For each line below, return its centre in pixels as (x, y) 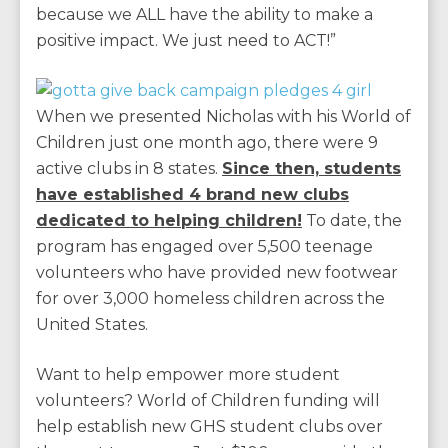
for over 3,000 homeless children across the (210, 299)
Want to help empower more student (188, 375)
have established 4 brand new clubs (192, 195)
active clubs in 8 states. (129, 169)
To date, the (352, 221)
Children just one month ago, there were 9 (207, 143)
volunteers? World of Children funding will (208, 401)
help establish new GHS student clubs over (209, 427)
